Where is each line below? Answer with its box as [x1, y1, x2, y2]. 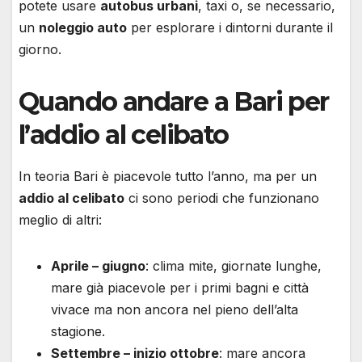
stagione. [51, 323, 105, 340]
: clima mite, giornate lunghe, [145, 258, 322, 275]
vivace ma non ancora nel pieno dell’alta [51, 301, 298, 318]
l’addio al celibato [19, 119, 229, 151]
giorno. [19, 41, 61, 58]
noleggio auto [39, 19, 127, 36]
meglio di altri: [19, 212, 102, 229]
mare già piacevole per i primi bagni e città [51, 280, 309, 297]
